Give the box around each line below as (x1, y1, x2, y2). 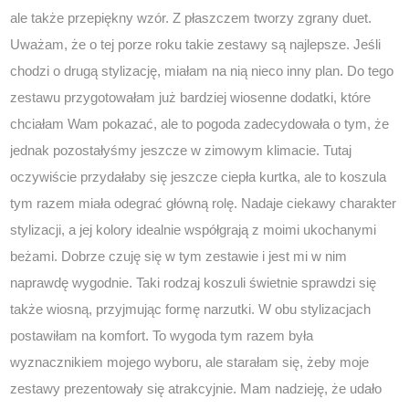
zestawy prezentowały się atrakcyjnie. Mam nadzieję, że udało (10, 381, 383, 397)
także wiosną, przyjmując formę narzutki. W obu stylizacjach (10, 301, 372, 318)
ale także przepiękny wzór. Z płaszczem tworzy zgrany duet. (10, 10, 372, 26)
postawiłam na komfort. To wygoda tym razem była (10, 328, 314, 344)
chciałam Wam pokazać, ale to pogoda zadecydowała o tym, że (10, 116, 390, 132)
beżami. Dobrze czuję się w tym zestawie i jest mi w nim (10, 248, 348, 265)
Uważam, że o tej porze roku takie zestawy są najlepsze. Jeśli (10, 37, 382, 53)
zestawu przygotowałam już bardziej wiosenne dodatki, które (10, 89, 372, 106)
